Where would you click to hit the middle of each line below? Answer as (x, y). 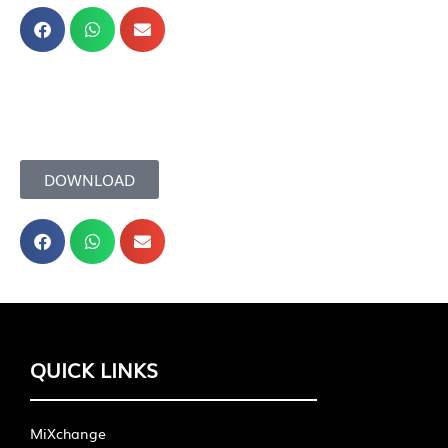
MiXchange (68, 433)
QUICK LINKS (94, 369)
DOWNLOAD (89, 179)
